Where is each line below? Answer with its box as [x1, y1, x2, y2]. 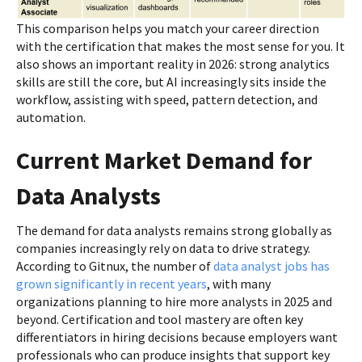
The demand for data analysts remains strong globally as [16, 222, 332, 239]
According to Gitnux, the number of [16, 258, 213, 275]
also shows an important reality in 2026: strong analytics [16, 56, 330, 73]
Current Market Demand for [16, 145, 312, 176]
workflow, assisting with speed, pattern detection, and [16, 91, 318, 108]
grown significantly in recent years [16, 276, 207, 293]
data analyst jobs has [213, 258, 330, 275]
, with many [207, 276, 271, 293]
